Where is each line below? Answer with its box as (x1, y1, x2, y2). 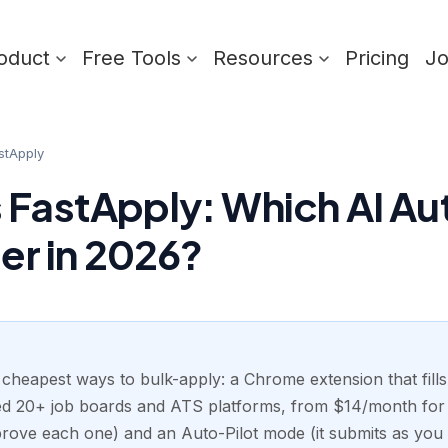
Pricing (345, 45, 409, 70)
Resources (213, 45, 319, 70)
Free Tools (82, 45, 187, 70)
